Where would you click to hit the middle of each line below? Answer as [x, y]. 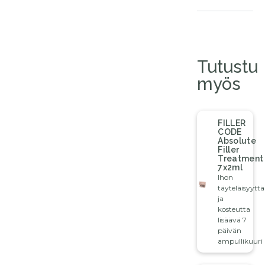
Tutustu [228, 67]
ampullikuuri [240, 241]
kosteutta [234, 209]
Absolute [237, 141]
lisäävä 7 [232, 220]
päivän [230, 231]
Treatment [241, 159]
